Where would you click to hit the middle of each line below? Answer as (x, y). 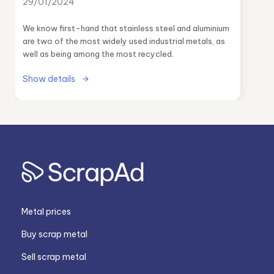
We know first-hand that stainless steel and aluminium (126, 28)
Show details (49, 79)
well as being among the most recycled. (98, 54)
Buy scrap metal (54, 235)
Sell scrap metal (54, 257)
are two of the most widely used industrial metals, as (124, 41)
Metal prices (46, 212)
